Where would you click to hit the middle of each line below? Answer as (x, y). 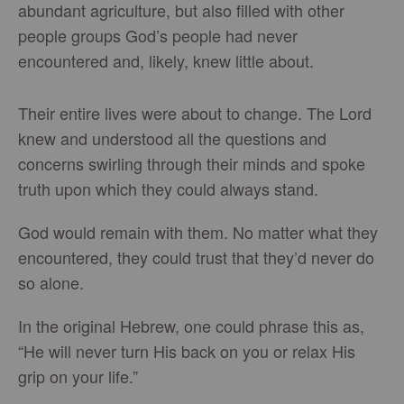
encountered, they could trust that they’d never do (196, 257)
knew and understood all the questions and (172, 138)
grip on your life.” (78, 376)
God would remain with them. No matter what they (198, 231)
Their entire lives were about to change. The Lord (195, 112)
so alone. (53, 282)
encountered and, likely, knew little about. (168, 60)
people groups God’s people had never (158, 35)
